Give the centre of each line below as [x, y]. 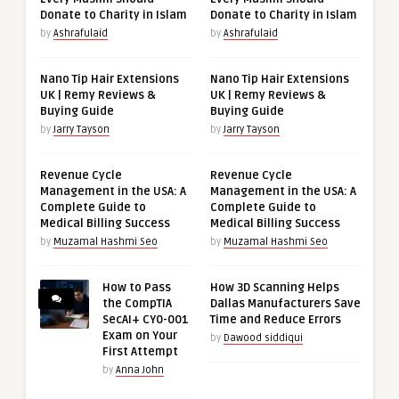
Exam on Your [140, 335]
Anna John [140, 370]
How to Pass [137, 287]
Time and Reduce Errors [275, 319]
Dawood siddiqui [263, 338]
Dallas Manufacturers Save [285, 303]
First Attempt [140, 351]
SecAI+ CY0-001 [146, 319]
